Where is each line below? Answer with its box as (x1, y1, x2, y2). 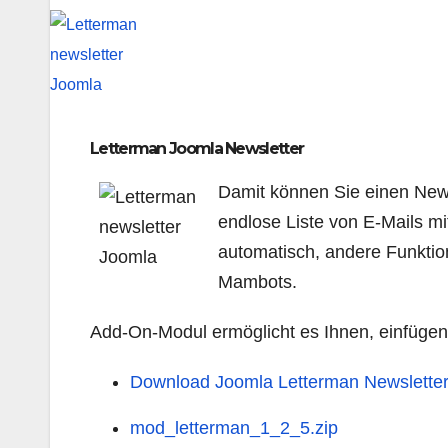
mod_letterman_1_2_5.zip (130, 417, 338, 438)
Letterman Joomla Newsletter (90, 138, 304, 158)
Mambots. (218, 271, 297, 292)
